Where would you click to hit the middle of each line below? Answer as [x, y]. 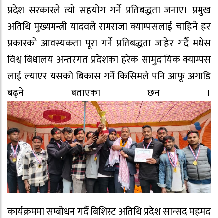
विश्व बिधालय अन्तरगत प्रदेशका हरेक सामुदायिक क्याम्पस [109, 60]
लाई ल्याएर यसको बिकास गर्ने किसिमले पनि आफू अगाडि [109, 77]
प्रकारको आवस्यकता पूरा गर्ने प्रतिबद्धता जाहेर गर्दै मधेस [109, 44]
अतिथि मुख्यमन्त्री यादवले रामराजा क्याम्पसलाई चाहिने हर [109, 27]
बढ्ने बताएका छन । [109, 93]
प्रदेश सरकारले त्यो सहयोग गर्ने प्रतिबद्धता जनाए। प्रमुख [109, 10]
